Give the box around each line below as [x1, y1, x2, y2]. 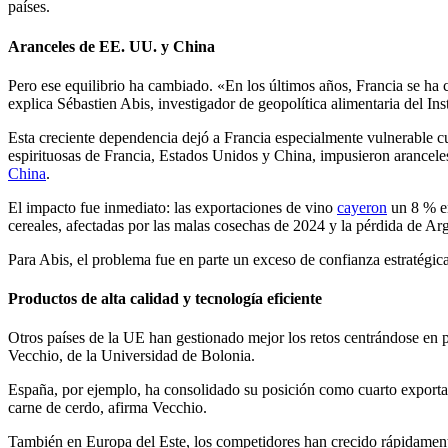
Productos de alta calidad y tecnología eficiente [8, 290, 322, 308]
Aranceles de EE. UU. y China [8, 37, 215, 55]
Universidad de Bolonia [101, 347, 251, 365]
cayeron [337, 198, 387, 216]
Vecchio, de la [8, 347, 101, 365]
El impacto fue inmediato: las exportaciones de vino [8, 198, 337, 216]
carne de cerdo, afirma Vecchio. [8, 399, 207, 417]
